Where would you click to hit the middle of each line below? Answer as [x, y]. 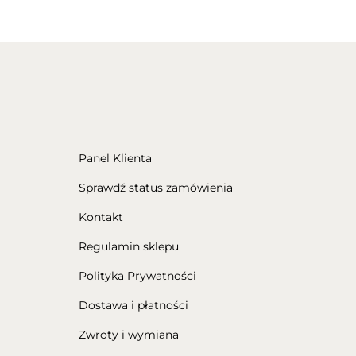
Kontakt [101, 217]
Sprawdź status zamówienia [155, 187]
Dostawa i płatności [133, 305]
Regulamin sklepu [128, 246]
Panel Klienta [115, 158]
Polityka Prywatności [137, 275]
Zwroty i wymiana [128, 334]
